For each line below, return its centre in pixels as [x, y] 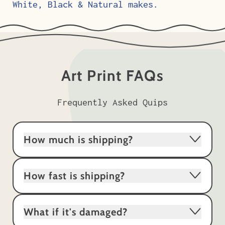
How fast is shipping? [74, 176]
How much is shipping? [78, 139]
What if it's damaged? [76, 212]
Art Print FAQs [113, 75]
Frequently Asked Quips [113, 102]
